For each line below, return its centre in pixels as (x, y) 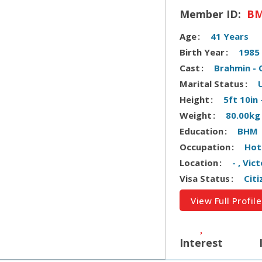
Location (199, 162)
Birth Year (202, 52)
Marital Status (212, 83)
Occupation (205, 146)
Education (202, 131)
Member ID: (212, 14)
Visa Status (205, 178)
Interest (201, 243)
